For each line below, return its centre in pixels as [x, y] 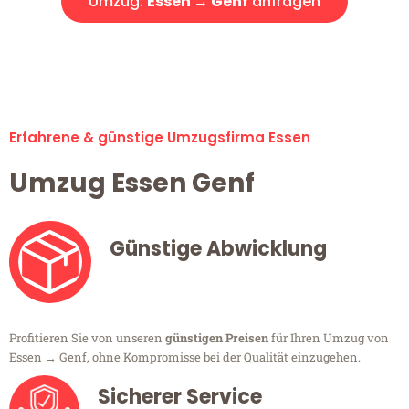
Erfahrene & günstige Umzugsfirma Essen [160, 138]
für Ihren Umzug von [329, 338]
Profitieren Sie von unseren [87, 338]
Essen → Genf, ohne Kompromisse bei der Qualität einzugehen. [185, 357]
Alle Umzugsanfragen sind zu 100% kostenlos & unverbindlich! [204, 50]
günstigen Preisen [217, 338]
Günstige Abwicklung [218, 249]
